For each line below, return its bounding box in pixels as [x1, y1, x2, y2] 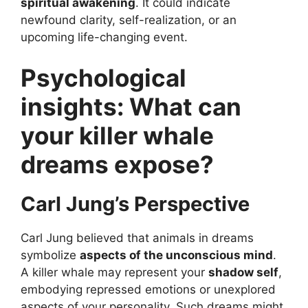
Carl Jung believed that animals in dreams [21, 231, 254, 245]
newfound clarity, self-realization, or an [21, 12, 236, 27]
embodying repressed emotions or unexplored [21, 283, 276, 297]
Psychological [21, 63, 186, 93]
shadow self [208, 265, 278, 280]
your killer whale [21, 121, 214, 151]
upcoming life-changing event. [21, 30, 188, 44]
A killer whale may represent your [21, 265, 208, 280]
